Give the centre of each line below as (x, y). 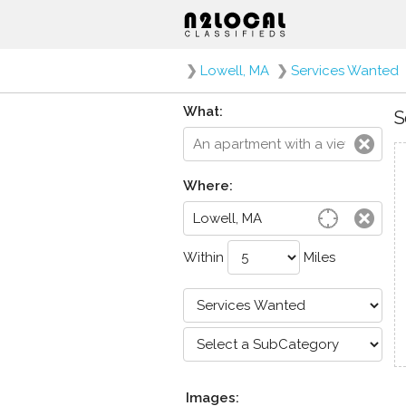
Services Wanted (345, 71)
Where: (208, 186)
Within (205, 257)
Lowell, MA (235, 71)
